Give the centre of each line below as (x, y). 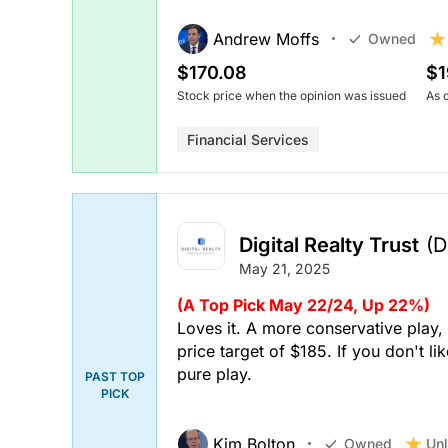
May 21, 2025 (284, 268)
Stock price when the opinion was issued (291, 95)
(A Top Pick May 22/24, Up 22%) (303, 304)
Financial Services (248, 139)
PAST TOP (114, 377)
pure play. (214, 373)
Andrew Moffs (266, 38)
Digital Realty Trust (329, 244)
